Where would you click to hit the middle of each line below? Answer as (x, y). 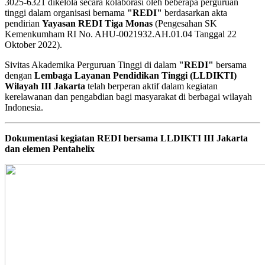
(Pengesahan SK (185, 23)
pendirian (23, 23)
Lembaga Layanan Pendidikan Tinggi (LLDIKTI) (135, 75)
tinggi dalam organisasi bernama (66, 12)
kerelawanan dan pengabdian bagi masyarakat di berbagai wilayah (128, 96)
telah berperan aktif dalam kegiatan (151, 86)
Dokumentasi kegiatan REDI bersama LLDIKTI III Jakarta (126, 138)
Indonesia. (24, 107)
